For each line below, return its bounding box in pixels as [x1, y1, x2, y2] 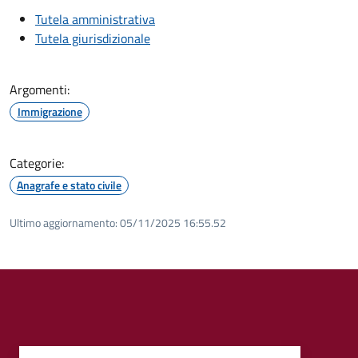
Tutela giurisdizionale [35, 28, 150, 48]
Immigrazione [17, 102, 82, 120]
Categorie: [10, 153, 64, 173]
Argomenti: [10, 79, 70, 99]
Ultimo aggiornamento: [10, 213, 117, 231]
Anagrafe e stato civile [17, 176, 121, 193]
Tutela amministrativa [35, 9, 155, 29]
